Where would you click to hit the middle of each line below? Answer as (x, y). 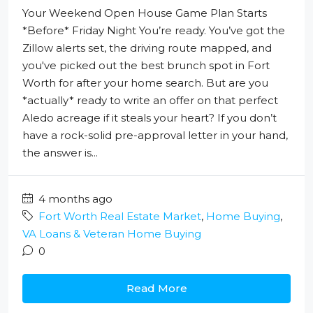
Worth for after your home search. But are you (145, 83)
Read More (156, 289)
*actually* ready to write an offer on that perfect (150, 101)
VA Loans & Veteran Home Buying (112, 234)
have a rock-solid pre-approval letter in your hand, (155, 136)
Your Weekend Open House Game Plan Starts (145, 13)
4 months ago (74, 199)
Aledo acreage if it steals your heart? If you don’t (150, 118)
